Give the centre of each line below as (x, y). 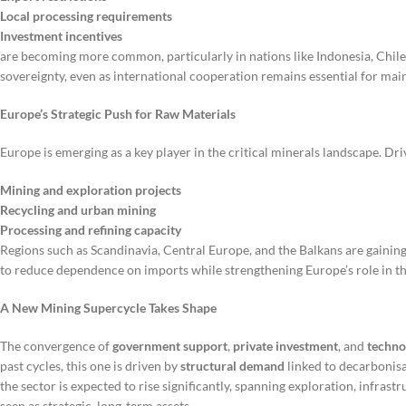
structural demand (232, 366)
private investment (285, 346)
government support (170, 346)
